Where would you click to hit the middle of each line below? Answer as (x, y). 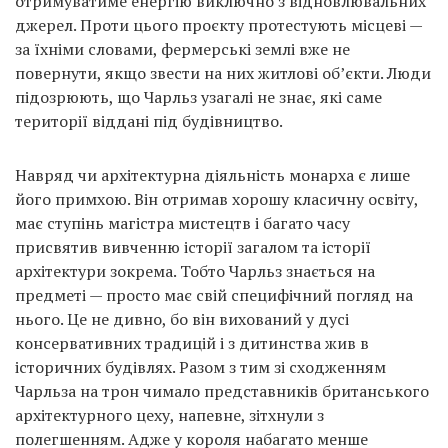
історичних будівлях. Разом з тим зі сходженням (200, 366)
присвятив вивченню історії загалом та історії (193, 246)
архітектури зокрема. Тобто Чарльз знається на (195, 270)
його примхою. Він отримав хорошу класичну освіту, (216, 198)
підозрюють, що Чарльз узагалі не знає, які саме (198, 96)
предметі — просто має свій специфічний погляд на (214, 294)
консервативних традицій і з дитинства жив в (192, 342)
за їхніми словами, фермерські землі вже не (182, 48)
